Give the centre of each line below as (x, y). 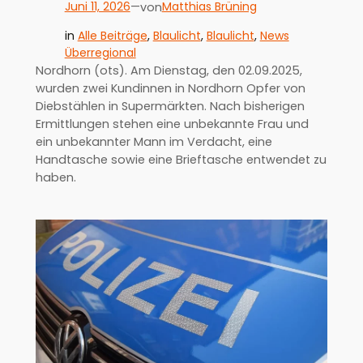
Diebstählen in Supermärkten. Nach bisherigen (170, 107)
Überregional (100, 53)
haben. (56, 178)
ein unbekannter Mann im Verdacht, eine (154, 142)
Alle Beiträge (112, 36)
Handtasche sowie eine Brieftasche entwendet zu (181, 160)
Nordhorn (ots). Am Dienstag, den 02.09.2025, (169, 71)
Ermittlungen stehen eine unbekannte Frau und (172, 124)
